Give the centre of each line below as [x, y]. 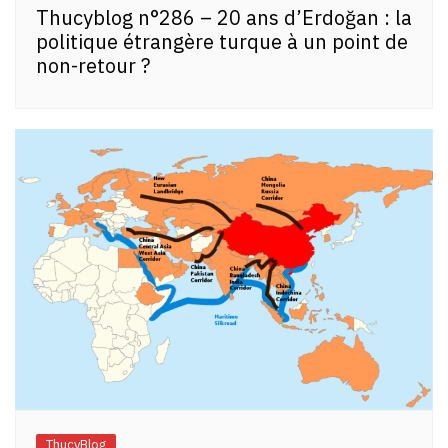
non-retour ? [93, 66]
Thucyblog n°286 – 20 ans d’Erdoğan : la [224, 18]
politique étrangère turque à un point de [222, 42]
